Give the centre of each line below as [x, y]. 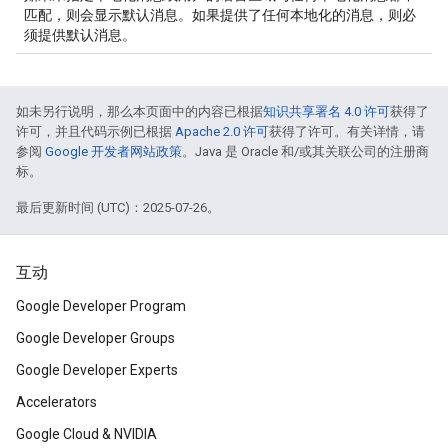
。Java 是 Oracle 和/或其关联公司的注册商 [305, 151]
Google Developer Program [101, 306]
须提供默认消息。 [80, 35]
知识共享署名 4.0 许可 [326, 111]
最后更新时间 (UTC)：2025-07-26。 [118, 207]
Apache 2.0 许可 [222, 131]
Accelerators [56, 402]
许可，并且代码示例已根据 [95, 131]
